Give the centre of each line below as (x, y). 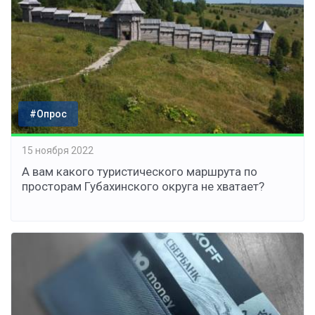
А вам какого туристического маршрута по (140, 171)
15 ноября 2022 (58, 151)
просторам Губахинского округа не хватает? (143, 186)
